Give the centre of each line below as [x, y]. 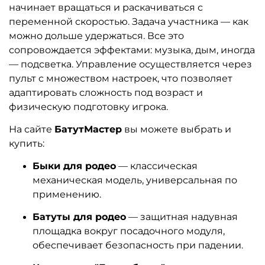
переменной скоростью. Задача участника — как [129, 21]
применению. [67, 194]
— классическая [157, 166]
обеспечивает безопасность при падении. [138, 245]
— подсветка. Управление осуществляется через [130, 64]
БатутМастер [88, 129]
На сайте [32, 129]
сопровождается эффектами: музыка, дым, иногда [132, 50]
